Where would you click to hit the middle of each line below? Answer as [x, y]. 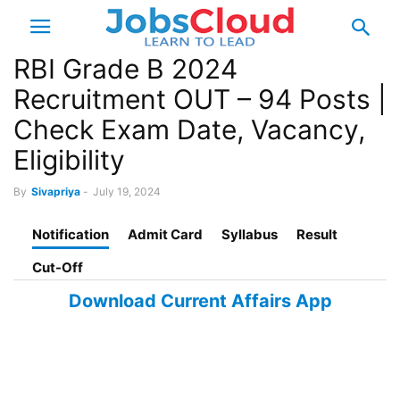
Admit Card [165, 234]
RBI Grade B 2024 [125, 69]
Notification [71, 234]
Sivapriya [56, 192]
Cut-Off [58, 267]
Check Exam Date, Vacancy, [189, 129]
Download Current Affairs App [200, 301]
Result [317, 234]
